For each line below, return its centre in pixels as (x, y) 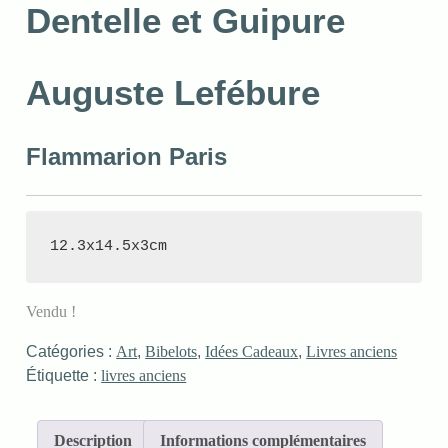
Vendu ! (51, 311)
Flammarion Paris (127, 156)
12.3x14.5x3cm (109, 246)
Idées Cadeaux (252, 351)
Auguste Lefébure (173, 92)
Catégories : (71, 351)
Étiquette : (64, 375)
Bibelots (171, 351)
